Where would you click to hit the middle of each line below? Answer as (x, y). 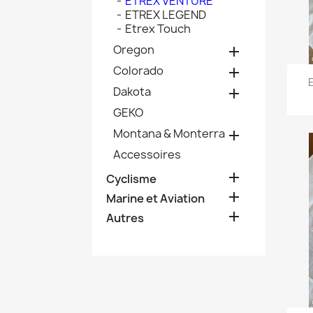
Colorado (138, 70)
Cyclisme (131, 179)
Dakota (132, 91)
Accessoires (147, 154)
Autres (125, 218)
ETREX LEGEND (166, 14)
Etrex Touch (158, 28)
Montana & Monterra (169, 133)
